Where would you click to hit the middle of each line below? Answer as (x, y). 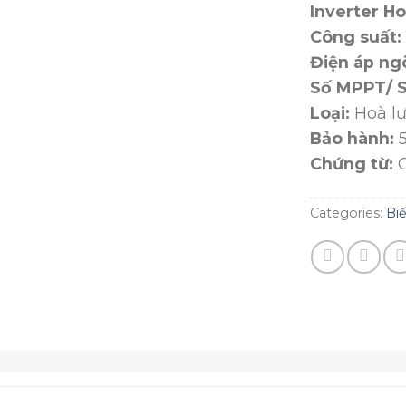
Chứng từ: (351, 164)
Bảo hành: (352, 139)
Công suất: (355, 37)
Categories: (348, 213)
